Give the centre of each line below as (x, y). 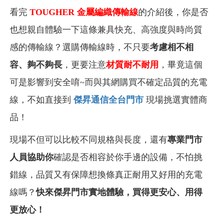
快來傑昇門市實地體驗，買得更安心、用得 (119, 192)
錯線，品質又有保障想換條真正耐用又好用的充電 (106, 175)
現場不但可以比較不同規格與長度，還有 (89, 140)
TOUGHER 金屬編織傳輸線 (83, 12)
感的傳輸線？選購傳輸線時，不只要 (80, 47)
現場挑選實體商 (175, 100)
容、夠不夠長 (36, 65)
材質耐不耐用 (132, 65)
